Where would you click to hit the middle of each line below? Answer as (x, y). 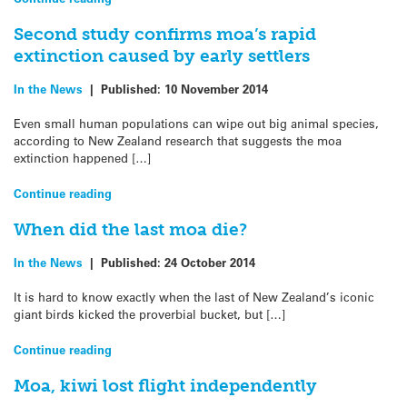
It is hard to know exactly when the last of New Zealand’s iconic (194, 297)
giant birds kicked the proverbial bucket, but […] (149, 314)
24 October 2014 (210, 263)
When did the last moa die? (130, 229)
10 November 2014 (216, 89)
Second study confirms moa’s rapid (165, 34)
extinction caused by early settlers (162, 55)
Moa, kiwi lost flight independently (165, 385)
